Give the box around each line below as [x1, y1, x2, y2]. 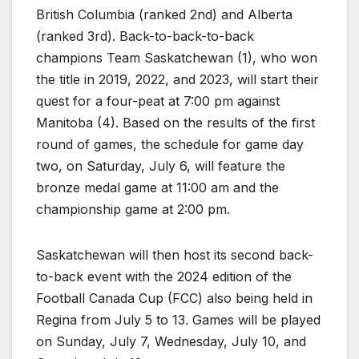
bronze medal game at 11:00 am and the [36, 179, 279, 196]
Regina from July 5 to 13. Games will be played [36, 311, 321, 328]
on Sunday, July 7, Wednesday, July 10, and [36, 333, 306, 349]
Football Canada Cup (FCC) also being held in [36, 289, 313, 306]
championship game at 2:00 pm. [36, 200, 230, 217]
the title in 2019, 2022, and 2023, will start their [36, 71, 319, 87]
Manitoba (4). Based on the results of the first [36, 114, 315, 131]
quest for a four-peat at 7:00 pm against [36, 92, 280, 109]
